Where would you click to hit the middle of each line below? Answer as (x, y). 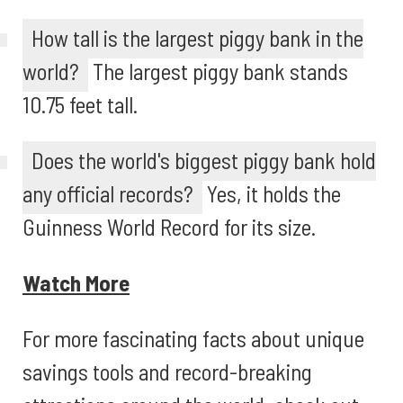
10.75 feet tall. (80, 104)
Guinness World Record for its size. (169, 227)
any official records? (108, 193)
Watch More (76, 282)
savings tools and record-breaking (167, 372)
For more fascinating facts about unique (193, 338)
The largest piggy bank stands (218, 71)
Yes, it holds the (272, 193)
